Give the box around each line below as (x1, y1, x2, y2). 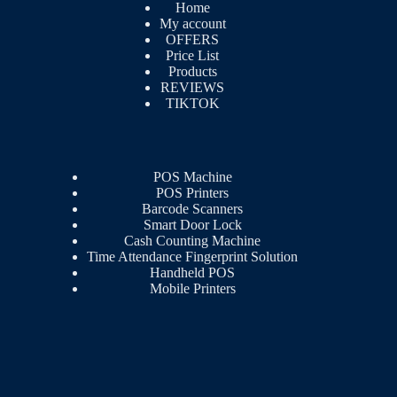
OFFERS (166, 32, 220, 48)
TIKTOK (165, 96, 220, 112)
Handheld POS (150, 265, 236, 281)
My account (159, 16, 226, 32)
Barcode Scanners (142, 201, 244, 217)
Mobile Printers (149, 281, 236, 297)
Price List (166, 48, 220, 64)
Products (167, 64, 217, 80)
